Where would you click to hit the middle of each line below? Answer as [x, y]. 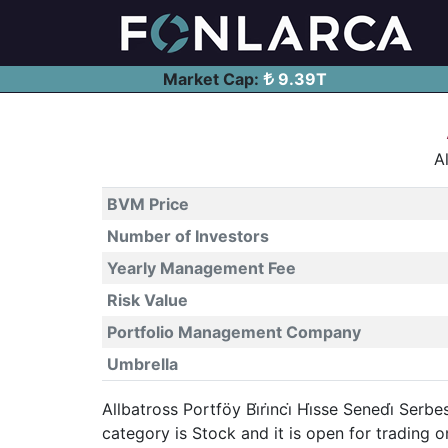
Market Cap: [210, 79]
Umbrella [142, 364]
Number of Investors [187, 236]
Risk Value [147, 300]
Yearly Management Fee [201, 268]
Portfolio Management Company [233, 332]
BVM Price [147, 204]
